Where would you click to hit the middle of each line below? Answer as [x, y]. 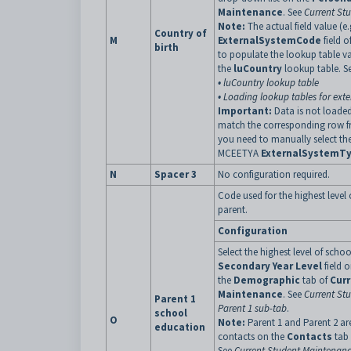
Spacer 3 [175, 174]
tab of [315, 280]
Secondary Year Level [270, 266]
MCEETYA [239, 153]
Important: [246, 111]
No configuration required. [274, 174]
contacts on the [252, 337]
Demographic [267, 280]
